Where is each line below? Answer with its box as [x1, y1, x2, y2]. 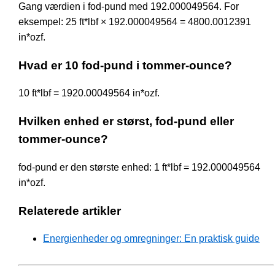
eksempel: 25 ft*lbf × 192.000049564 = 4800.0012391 [18, 17, 251, 28]
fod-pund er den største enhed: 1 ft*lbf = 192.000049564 [18, 161, 260, 172]
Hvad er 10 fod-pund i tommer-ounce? [18, 58, 232, 72]
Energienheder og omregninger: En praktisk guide [43, 233, 260, 244]
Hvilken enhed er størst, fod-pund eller [18, 115, 234, 128]
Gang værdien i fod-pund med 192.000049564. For [18, 1, 239, 12]
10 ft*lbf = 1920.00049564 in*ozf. [18, 88, 160, 99]
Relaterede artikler [18, 204, 121, 217]
